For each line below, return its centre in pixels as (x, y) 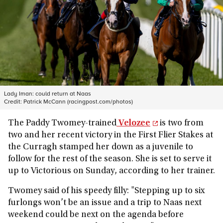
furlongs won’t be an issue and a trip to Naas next (105, 203)
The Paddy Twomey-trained (62, 123)
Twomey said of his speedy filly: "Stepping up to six (106, 191)
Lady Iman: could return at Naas (48, 93)
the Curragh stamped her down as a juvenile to (101, 147)
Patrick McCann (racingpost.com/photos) (78, 101)
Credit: (14, 101)
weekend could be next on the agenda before (96, 215)
